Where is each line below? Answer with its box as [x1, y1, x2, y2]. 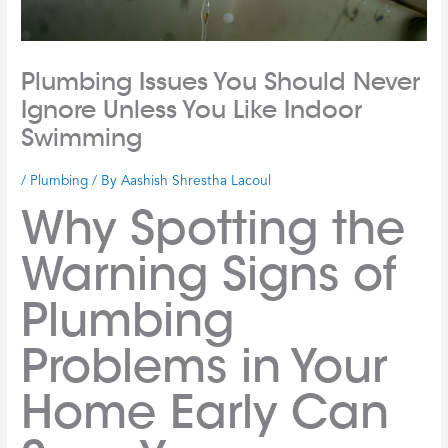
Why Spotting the [21, 198, 406, 257]
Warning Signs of [21, 244, 397, 303]
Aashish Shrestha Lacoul [121, 175, 272, 189]
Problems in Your [21, 336, 388, 395]
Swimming [21, 123, 143, 154]
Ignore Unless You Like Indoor [21, 95, 363, 126]
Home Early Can [21, 382, 390, 441]
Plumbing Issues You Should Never [21, 67, 421, 98]
